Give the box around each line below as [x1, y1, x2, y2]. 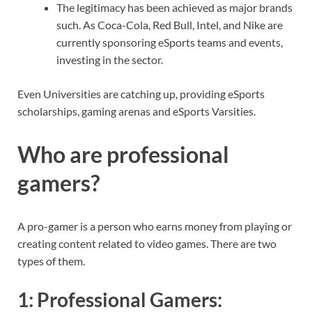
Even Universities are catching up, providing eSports [17, 87, 265, 101]
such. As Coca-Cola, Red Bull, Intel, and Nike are [56, 18, 283, 32]
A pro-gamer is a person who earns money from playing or [17, 219, 292, 233]
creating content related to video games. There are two [17, 236, 276, 250]
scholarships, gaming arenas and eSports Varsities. [17, 104, 256, 118]
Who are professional [17, 140, 229, 168]
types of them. [17, 253, 85, 267]
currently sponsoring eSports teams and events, [56, 36, 283, 49]
